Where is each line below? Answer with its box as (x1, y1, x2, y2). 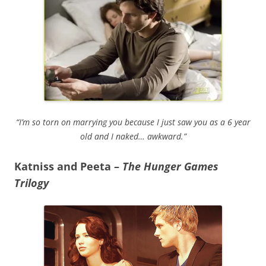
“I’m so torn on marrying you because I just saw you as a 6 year (15, 116, 251, 128)
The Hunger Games (122, 159, 218, 173)
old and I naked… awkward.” (80, 130, 186, 142)
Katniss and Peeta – (14, 159, 122, 173)
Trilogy (14, 175, 49, 190)
